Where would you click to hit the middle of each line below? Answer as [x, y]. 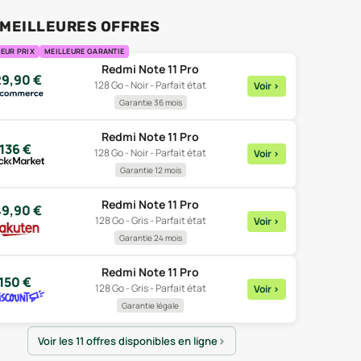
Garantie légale [150, 305]
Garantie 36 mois [150, 102]
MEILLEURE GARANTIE [84, 51]
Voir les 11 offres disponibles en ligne [127, 341]
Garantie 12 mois [150, 170]
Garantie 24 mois [150, 238]
